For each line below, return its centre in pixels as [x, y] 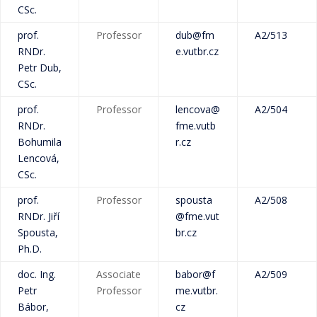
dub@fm [195, 35]
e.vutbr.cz [197, 51]
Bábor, [33, 307]
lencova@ [198, 109]
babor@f [195, 274]
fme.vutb [196, 126]
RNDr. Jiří [39, 216]
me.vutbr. [197, 290]
